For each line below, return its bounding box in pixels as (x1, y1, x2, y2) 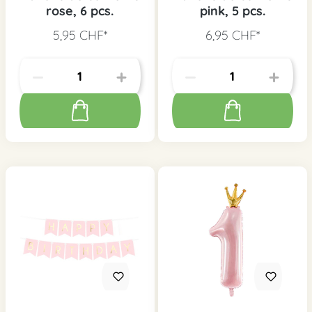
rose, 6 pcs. (46, 3, 114, 19)
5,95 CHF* (52, 27, 107, 43)
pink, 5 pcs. (199, 3, 265, 19)
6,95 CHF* (205, 27, 260, 43)
